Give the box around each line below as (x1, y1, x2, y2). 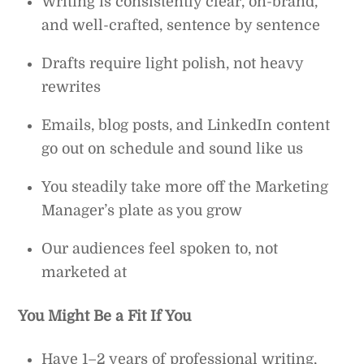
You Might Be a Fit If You (18, 308, 192, 325)
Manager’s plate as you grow (41, 202, 243, 219)
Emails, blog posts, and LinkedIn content (41, 117, 331, 134)
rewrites (41, 79, 102, 96)
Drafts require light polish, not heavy (41, 55, 304, 72)
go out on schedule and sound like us (41, 141, 304, 158)
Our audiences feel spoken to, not (41, 240, 279, 258)
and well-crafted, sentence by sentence (41, 17, 321, 34)
